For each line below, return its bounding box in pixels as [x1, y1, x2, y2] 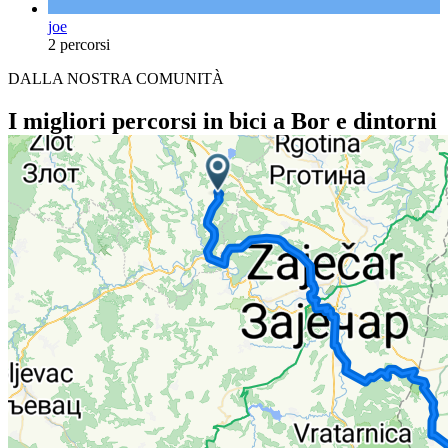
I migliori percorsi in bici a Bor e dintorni [8, 107, 437, 134]
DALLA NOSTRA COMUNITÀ [8, 69, 224, 87]
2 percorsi [48, 35, 110, 53]
